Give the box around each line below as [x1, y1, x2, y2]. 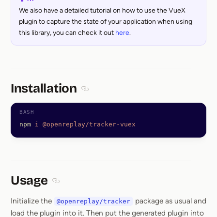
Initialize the [11, 196, 54, 206]
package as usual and [133, 196, 206, 206]
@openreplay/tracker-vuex [39, 121, 136, 128]
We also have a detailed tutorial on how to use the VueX [19, 6, 186, 15]
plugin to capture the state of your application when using [19, 17, 192, 26]
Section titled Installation [84, 91, 169, 100]
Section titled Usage [55, 183, 124, 192]
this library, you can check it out [19, 29, 115, 37]
